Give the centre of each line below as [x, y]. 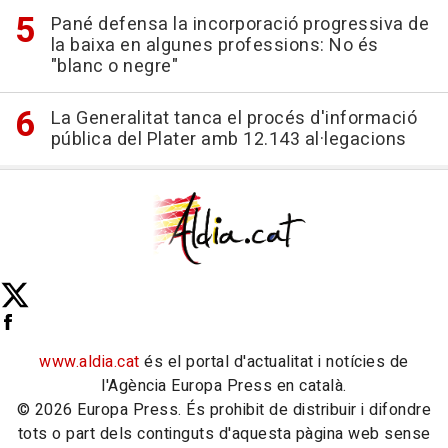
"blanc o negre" [114, 67]
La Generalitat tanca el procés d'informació [233, 119]
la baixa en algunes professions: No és [214, 46]
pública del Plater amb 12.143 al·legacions [228, 140]
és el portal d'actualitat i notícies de [274, 362]
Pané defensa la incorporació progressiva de [239, 25]
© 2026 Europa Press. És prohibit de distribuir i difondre [224, 410]
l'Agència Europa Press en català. [224, 386]
